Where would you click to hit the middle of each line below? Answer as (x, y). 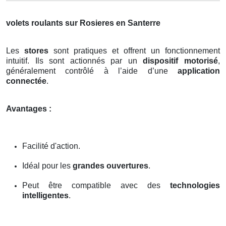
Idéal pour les (47, 165)
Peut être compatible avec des (96, 185)
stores (36, 50)
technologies (195, 185)
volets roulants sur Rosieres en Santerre (83, 23)
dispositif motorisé (181, 61)
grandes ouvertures (110, 165)
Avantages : (29, 108)
